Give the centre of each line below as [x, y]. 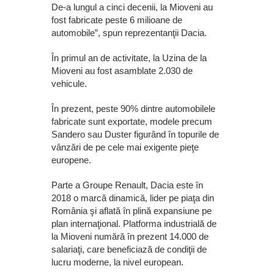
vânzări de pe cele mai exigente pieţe [125, 147]
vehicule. [69, 83]
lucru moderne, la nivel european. [117, 262]
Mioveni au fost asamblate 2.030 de [122, 70]
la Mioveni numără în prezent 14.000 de [130, 236]
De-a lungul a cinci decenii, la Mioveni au [132, 7]
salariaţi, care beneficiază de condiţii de [129, 249]
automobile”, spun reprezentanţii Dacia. [129, 32]
